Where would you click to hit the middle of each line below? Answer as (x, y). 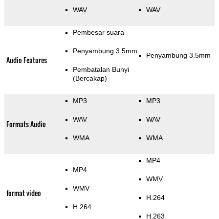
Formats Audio (26, 124)
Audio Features (26, 60)
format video (23, 193)
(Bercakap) (90, 78)
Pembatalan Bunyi (101, 70)
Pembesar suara (98, 33)
